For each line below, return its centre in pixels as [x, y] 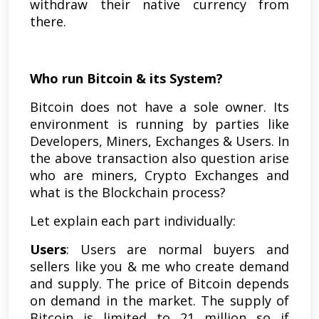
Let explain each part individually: [133, 221]
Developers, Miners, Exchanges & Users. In [159, 141]
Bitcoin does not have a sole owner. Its [159, 107]
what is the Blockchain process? [130, 193]
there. [48, 22]
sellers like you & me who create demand [159, 267]
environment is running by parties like [159, 124]
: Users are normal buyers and [178, 250]
